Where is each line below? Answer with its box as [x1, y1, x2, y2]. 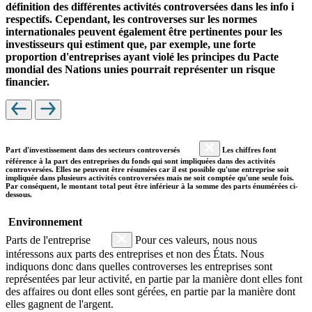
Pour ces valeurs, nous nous [132, 233, 257, 246]
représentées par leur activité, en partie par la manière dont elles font [6, 272, 302, 285]
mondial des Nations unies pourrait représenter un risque [6, 63, 275, 75]
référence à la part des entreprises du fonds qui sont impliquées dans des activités [6, 156, 275, 165]
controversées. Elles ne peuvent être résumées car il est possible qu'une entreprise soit [6, 164, 289, 173]
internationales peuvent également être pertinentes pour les [6, 25, 282, 38]
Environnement [8, 215, 82, 228]
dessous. [6, 189, 32, 198]
